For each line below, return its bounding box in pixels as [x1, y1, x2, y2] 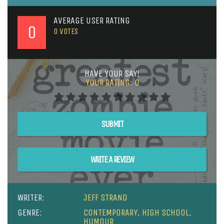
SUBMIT [101, 118, 123, 129]
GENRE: [17, 206, 42, 218]
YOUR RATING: [85, 76, 134, 88]
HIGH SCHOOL [142, 206, 189, 218]
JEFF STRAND [83, 191, 128, 203]
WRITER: [17, 191, 44, 203]
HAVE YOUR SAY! [84, 67, 139, 79]
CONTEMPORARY [83, 206, 138, 218]
